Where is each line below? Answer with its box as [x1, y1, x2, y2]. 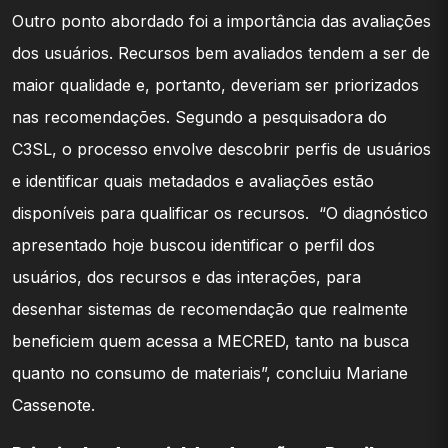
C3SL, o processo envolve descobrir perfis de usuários [12, 138, 431, 159]
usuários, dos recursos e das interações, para [12, 266, 361, 287]
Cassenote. [12, 394, 95, 415]
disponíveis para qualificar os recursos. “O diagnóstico [12, 202, 428, 223]
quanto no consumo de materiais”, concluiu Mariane [12, 362, 408, 383]
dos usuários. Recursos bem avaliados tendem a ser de [12, 42, 430, 63]
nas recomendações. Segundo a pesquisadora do [12, 106, 387, 127]
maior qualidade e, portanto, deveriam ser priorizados [12, 74, 419, 95]
